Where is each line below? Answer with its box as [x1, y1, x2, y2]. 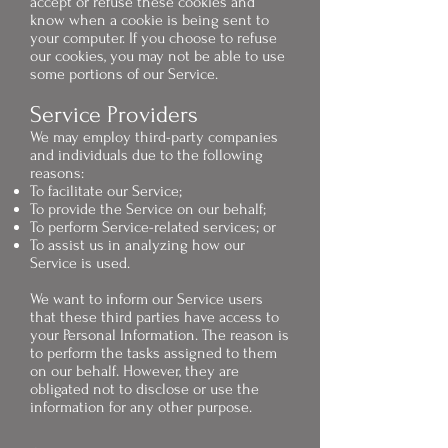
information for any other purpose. [30, 398, 252, 416]
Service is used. [30, 254, 130, 272]
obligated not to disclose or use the [30, 380, 259, 398]
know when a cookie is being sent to [30, 11, 269, 29]
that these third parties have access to [30, 308, 279, 326]
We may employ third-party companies [30, 128, 278, 146]
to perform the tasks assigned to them [30, 344, 277, 362]
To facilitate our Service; [30, 182, 182, 200]
